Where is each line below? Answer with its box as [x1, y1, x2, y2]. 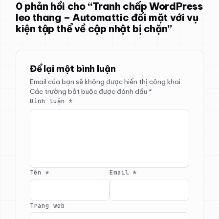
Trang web [30, 201, 65, 210]
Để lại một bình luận [30, 63, 116, 74]
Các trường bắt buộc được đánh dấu [30, 87, 149, 96]
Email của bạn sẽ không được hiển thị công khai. [30, 77, 182, 86]
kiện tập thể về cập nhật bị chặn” [16, 22, 172, 35]
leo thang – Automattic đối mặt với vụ [16, 11, 198, 23]
